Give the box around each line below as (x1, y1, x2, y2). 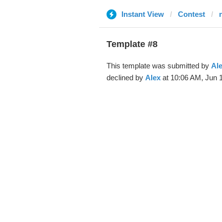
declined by (106, 73, 145, 82)
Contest (177, 10, 205, 18)
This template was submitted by (106, 61, 211, 70)
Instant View (121, 10, 164, 18)
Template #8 (106, 39, 158, 49)
